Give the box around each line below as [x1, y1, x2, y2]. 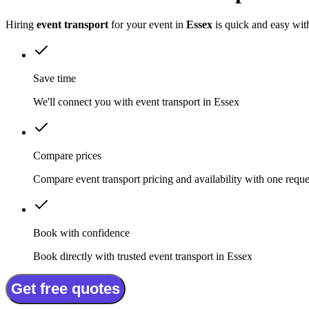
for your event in [108, 19, 186, 31]
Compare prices [33, 150, 101, 162]
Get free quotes [11, 280, 120, 298]
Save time [33, 72, 76, 85]
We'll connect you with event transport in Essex [33, 96, 239, 108]
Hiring [6, 19, 37, 31]
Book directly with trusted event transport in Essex [33, 250, 252, 263]
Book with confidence [33, 227, 130, 239]
